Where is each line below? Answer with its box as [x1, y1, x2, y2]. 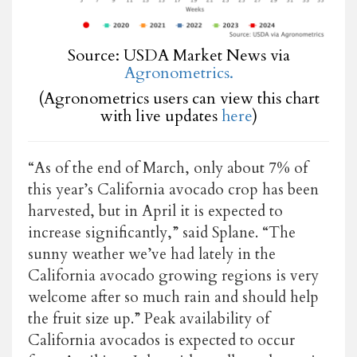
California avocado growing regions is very [28, 265, 319, 286]
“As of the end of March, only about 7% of [28, 157, 308, 178]
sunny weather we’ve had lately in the [28, 243, 276, 265]
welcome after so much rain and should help [28, 286, 319, 308]
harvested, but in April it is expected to [28, 200, 283, 222]
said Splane [182, 222, 255, 243]
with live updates [100, 104, 222, 127]
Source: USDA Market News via [67, 44, 290, 66]
